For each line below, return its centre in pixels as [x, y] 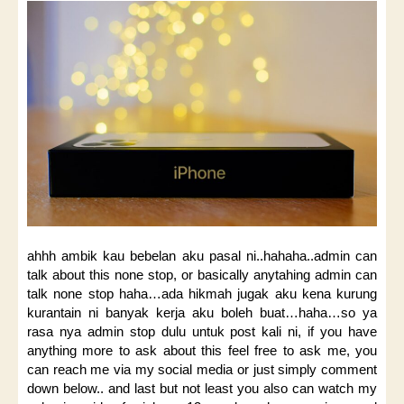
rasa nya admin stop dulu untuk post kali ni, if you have [202, 332]
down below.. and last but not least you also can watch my [202, 389]
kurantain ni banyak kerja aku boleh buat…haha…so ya [202, 313]
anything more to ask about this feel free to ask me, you [202, 351]
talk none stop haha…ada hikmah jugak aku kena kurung [202, 294]
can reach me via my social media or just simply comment [202, 370]
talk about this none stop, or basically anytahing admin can [202, 275]
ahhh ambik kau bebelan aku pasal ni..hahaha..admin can [202, 256]
